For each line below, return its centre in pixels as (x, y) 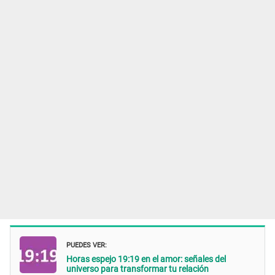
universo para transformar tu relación (137, 269)
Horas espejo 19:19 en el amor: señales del (146, 259)
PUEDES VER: (87, 244)
